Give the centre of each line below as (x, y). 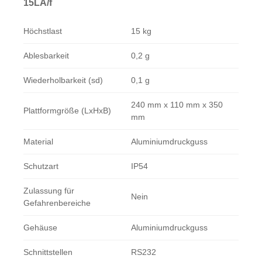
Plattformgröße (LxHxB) (67, 111)
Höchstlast (43, 31)
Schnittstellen (48, 252)
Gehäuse (40, 228)
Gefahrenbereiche (57, 203)
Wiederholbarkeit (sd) (63, 80)
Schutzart (41, 166)
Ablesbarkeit (46, 56)
